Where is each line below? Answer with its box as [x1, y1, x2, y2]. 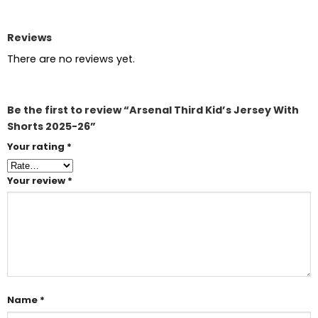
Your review [6, 173, 67, 187]
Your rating [6, 139, 67, 153]
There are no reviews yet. [6, 51, 135, 66]
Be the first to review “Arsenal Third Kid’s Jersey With [6, 102, 299, 117]
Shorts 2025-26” [6, 119, 96, 133]
